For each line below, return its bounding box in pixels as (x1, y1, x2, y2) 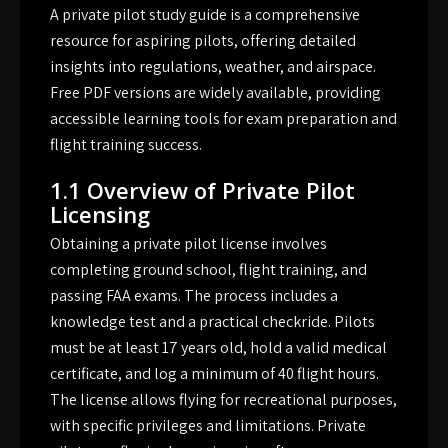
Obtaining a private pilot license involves (50, 233, 327, 255)
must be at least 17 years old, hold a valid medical (50, 337, 387, 359)
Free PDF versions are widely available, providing (50, 82, 381, 104)
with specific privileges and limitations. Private (50, 415, 366, 437)
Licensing (50, 199, 150, 230)
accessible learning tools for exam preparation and (50, 108, 397, 130)
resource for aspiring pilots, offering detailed (50, 30, 356, 52)
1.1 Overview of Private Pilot (50, 175, 355, 206)
